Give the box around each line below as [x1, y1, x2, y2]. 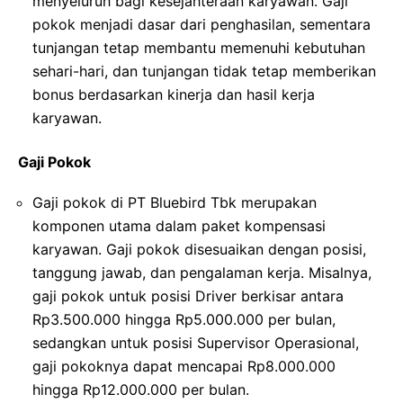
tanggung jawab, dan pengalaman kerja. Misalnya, [32, 264, 372, 282]
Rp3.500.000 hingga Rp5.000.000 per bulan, [32, 310, 336, 329]
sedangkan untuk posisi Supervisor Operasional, [32, 334, 359, 353]
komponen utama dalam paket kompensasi [32, 217, 326, 236]
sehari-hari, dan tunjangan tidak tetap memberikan [32, 62, 376, 81]
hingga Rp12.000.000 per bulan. [32, 381, 249, 399]
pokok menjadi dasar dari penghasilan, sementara [32, 15, 371, 34]
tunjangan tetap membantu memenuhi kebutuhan [32, 39, 365, 58]
